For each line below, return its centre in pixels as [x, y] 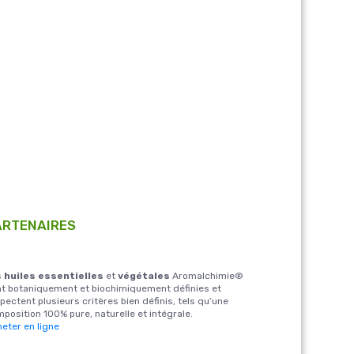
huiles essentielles [53, 275]
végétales [144, 275]
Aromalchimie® [207, 275]
